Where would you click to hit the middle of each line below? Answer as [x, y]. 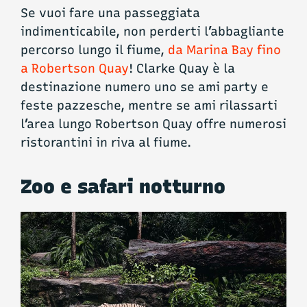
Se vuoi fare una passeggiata [110, 13]
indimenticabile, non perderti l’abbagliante [152, 31]
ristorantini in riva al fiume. [106, 142]
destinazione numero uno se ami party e [145, 87]
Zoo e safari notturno [123, 186]
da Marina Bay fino [224, 50]
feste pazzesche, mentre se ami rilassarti [149, 105]
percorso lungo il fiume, [94, 50]
